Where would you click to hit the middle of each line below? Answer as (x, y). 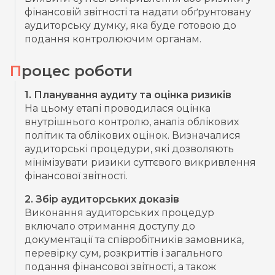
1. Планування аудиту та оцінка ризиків (128, 95)
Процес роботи (77, 71)
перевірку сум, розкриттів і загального (124, 253)
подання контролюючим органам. (113, 39)
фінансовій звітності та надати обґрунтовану (138, 12)
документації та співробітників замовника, (134, 239)
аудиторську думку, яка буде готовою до (130, 25)
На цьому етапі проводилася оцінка (118, 108)
